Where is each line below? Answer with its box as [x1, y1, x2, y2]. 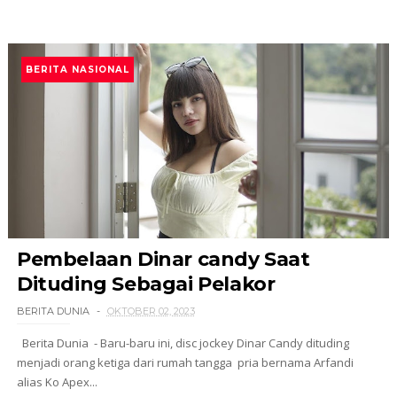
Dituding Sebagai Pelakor [16, 272, 276, 296]
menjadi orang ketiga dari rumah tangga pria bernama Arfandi [16, 354, 354, 370]
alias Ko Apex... [16, 374, 97, 390]
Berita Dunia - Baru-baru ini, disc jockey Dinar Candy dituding [16, 335, 349, 351]
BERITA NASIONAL [25, 64, 129, 75]
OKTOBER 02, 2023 [106, 305, 195, 317]
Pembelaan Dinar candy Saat [16, 247, 310, 271]
